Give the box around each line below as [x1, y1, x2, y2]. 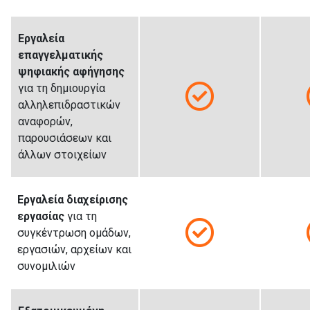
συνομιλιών [17, 259, 75, 273]
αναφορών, [18, 114, 73, 128]
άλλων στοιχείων [18, 147, 107, 161]
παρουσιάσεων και [18, 131, 111, 145]
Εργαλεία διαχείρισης [17, 192, 128, 206]
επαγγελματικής [18, 48, 103, 62]
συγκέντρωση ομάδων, [17, 226, 131, 239]
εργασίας [17, 209, 64, 223]
